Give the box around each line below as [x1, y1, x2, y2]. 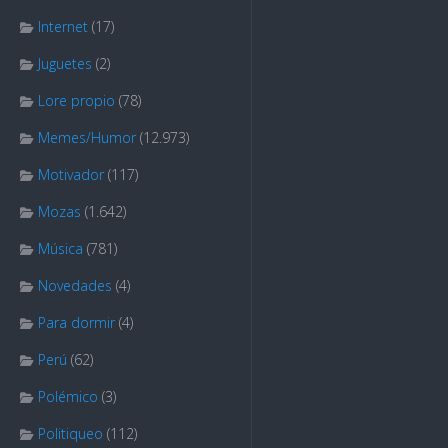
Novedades [38, 276, 112, 295]
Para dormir [38, 313, 115, 332]
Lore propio [38, 91, 115, 110]
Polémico [38, 387, 98, 406]
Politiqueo [38, 424, 103, 443]
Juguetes [38, 54, 92, 73]
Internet [38, 17, 88, 36]
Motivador [38, 165, 104, 184]
